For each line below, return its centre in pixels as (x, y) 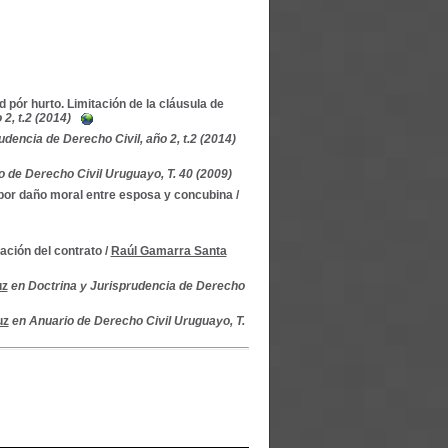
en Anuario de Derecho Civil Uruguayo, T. (128, 321)
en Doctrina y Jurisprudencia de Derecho (127, 286)
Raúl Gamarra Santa (168, 251)
